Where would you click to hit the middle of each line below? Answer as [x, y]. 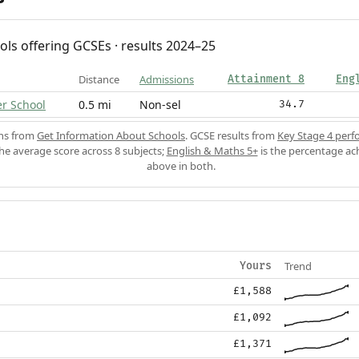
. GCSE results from [231, 135]
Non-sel [160, 104]
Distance [99, 79]
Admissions [167, 79]
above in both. [181, 165]
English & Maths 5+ [212, 150]
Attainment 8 [266, 79]
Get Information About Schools [111, 135]
